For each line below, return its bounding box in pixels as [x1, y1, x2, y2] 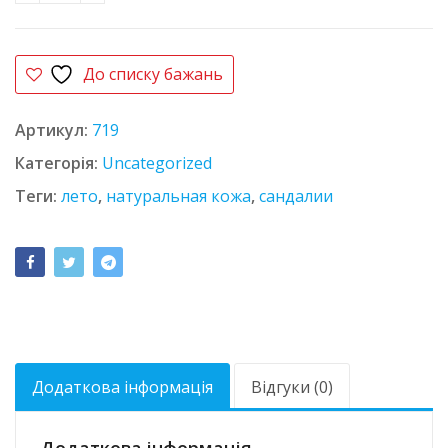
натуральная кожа [106, 184, 251, 207]
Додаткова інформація [32, 375, 213, 398]
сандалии [259, 184, 333, 207]
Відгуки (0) [251, 375, 333, 398]
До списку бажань [83, 62, 224, 85]
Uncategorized [102, 151, 212, 174]
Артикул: [15, 118, 92, 141]
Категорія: [15, 151, 102, 174]
